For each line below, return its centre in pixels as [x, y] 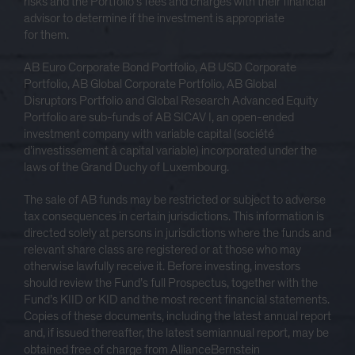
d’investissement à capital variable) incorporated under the [170, 151]
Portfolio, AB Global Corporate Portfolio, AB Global [150, 84]
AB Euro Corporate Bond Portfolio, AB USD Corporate [160, 68]
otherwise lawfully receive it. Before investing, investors [162, 267]
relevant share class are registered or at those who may [162, 250]
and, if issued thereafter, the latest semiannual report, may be [176, 333]
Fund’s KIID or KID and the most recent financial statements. [177, 300]
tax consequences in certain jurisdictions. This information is [174, 217]
